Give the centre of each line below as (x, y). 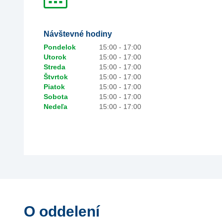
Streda (55, 67)
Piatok (54, 87)
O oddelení (62, 211)
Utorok (55, 57)
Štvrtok (56, 77)
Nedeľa (55, 107)
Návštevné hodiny (78, 34)
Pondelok (60, 47)
